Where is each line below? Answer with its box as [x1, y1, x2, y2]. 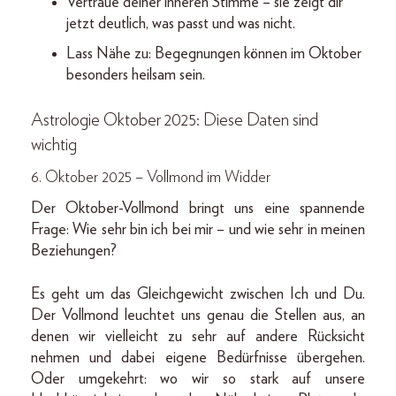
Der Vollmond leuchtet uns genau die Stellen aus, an [31, 307, 365, 324]
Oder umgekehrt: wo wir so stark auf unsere [31, 370, 365, 387]
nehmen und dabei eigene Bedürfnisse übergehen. [31, 349, 365, 366]
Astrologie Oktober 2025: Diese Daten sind [31, 110, 318, 129]
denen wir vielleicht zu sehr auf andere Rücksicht [31, 328, 365, 345]
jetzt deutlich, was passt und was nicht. [66, 15, 295, 32]
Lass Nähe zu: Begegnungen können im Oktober [66, 45, 362, 62]
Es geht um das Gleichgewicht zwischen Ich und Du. [31, 286, 365, 302]
